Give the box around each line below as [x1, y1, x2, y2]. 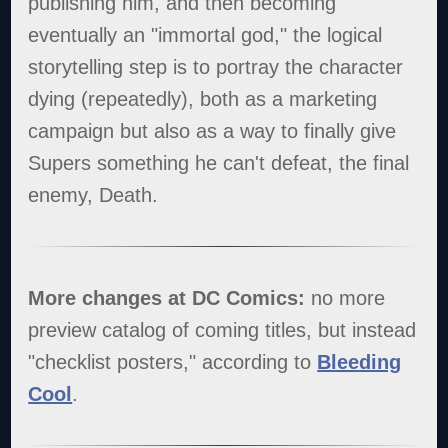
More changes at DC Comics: [28, 286, 306, 309]
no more [305, 286, 386, 309]
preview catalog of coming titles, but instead [28, 318, 417, 341]
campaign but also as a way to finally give [28, 119, 397, 142]
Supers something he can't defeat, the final [28, 151, 410, 174]
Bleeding [317, 350, 402, 373]
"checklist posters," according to [28, 350, 318, 373]
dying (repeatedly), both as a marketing [28, 87, 378, 110]
